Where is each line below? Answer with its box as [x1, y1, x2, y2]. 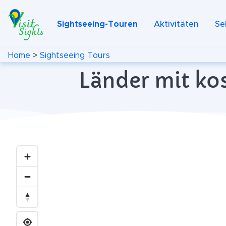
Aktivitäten [154, 20, 199, 28]
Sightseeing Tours [40, 51, 110, 60]
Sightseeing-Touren [57, 20, 138, 28]
